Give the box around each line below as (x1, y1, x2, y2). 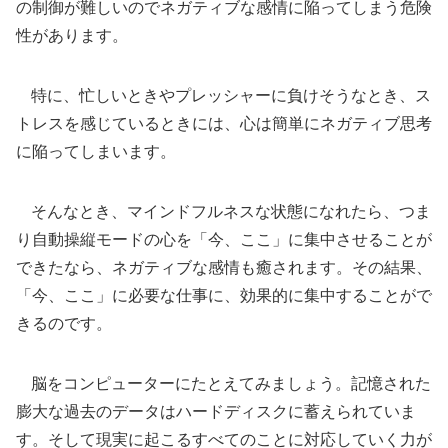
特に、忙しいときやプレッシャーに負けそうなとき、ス (16, 85, 431, 105)
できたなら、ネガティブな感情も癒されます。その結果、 (16, 257, 432, 277)
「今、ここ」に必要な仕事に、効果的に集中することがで (16, 285, 432, 305)
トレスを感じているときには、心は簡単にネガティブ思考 (16, 113, 432, 133)
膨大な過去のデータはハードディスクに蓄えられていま (16, 401, 416, 421)
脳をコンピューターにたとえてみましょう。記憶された (16, 373, 431, 393)
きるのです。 (16, 313, 112, 333)
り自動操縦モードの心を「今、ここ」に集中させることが (16, 229, 432, 249)
